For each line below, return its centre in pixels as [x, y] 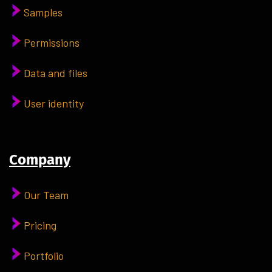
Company [40, 159]
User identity [54, 103]
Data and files [56, 73]
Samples [43, 12]
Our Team [46, 195]
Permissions [52, 42]
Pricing [40, 225]
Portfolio [44, 255]
